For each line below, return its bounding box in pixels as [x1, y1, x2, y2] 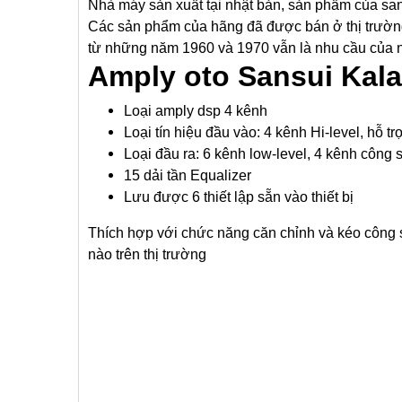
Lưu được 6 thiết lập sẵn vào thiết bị [124, 189, 354, 205]
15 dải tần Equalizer [124, 168, 251, 183]
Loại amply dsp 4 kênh [124, 103, 267, 118]
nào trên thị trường [88, 247, 210, 262]
